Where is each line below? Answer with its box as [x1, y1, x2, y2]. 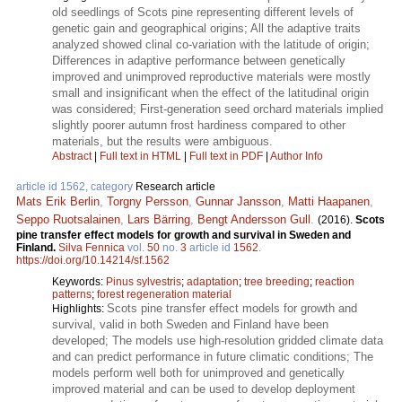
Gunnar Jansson [196, 194, 281, 208]
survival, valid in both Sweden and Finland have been [52, 317, 328, 331]
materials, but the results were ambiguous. [52, 134, 273, 148]
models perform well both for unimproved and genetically [52, 365, 345, 380]
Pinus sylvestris [106, 275, 181, 288]
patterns [52, 287, 92, 301]
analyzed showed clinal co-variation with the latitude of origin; [52, 37, 370, 51]
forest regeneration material [97, 287, 232, 301]
